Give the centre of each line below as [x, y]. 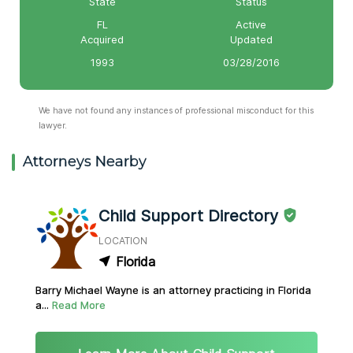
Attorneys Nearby [85, 162]
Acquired [102, 39]
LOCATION [123, 241]
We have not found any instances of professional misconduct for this [176, 111]
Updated [251, 39]
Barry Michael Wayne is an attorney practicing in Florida [173, 290]
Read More [79, 305]
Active [251, 24]
